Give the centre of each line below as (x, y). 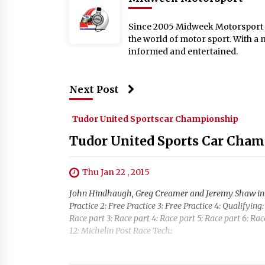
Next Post (94, 89)
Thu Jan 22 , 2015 (116, 172)
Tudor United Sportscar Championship (155, 119)
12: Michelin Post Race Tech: (121, 231)
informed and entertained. (183, 51)
